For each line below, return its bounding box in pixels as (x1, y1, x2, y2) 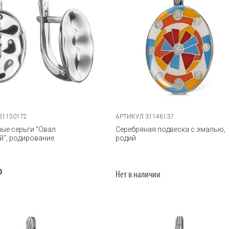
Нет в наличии (116, 170, 161, 180)
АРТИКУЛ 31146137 (116, 112, 174, 120)
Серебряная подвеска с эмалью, (116, 125, 226, 133)
